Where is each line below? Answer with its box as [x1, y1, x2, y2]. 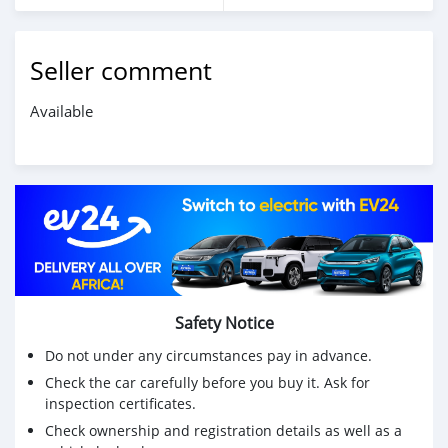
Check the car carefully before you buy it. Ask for [45, 373, 370, 393]
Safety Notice [174, 312, 274, 335]
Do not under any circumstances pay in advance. [45, 346, 372, 366]
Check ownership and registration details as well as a [45, 421, 402, 441]
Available [30, 100, 93, 121]
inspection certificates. [45, 394, 196, 414]
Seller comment [30, 53, 212, 87]
